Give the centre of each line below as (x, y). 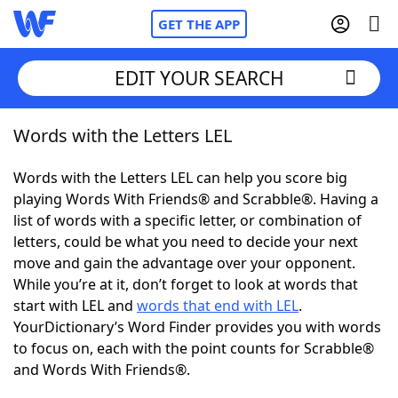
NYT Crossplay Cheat (118, 231)
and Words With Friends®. (102, 370)
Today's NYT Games (117, 329)
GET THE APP (199, 24)
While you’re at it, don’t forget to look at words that (186, 284)
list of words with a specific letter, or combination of (187, 220)
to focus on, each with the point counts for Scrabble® (194, 348)
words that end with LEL (218, 306)
